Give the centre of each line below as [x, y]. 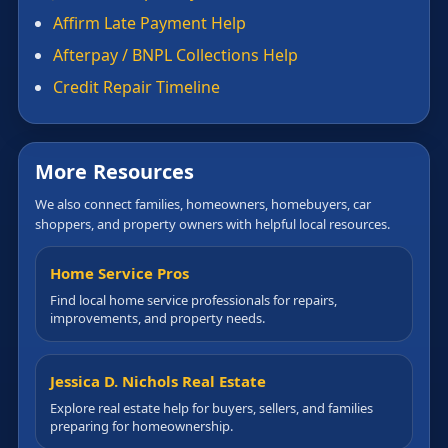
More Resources [115, 171]
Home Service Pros [119, 272]
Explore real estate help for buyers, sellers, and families [211, 407]
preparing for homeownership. [141, 425]
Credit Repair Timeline [136, 86]
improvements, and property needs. [157, 317]
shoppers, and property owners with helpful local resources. [212, 223]
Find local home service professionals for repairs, [193, 299]
